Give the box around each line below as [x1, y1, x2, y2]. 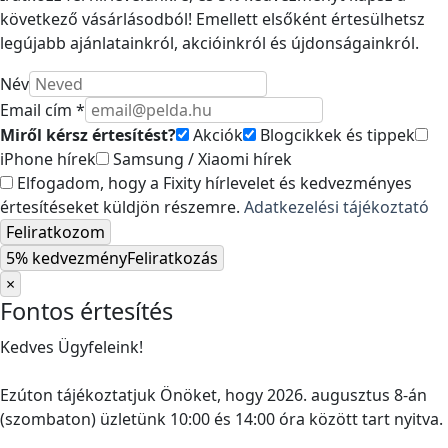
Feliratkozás [127, 246, 218, 269]
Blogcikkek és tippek [256, 123, 415, 146]
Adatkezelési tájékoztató [244, 195, 429, 218]
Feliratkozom [6, 220, 105, 243]
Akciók [189, 123, 243, 146]
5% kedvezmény [6, 246, 127, 269]
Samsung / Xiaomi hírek [109, 147, 292, 170]
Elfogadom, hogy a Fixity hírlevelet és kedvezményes [13, 171, 412, 194]
